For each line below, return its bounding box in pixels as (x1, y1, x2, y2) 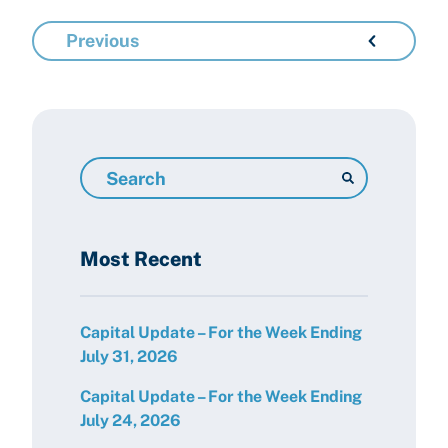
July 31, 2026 (80, 347, 178, 366)
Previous (66, 30, 139, 51)
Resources (79, 182, 157, 201)
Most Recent (80, 247, 202, 271)
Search (79, 158, 132, 177)
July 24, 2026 (80, 411, 181, 430)
